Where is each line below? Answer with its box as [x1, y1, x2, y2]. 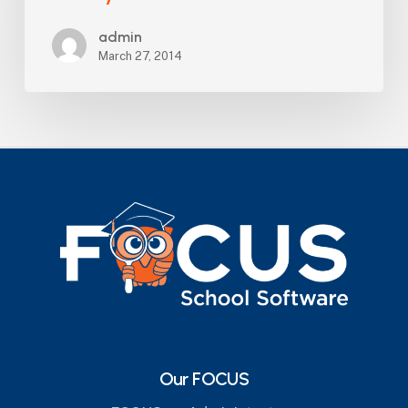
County [23, 10, 76, 29]
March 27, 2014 [97, 49, 182, 64]
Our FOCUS [158, 367, 250, 390]
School [23, 34, 75, 53]
